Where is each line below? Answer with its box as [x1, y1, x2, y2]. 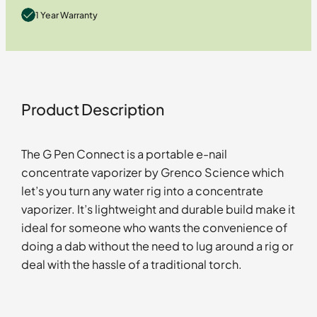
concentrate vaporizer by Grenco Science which [21, 165, 284, 180]
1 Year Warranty [35, 8, 98, 21]
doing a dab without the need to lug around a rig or [21, 238, 294, 254]
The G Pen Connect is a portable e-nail [21, 146, 227, 162]
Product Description [21, 100, 164, 120]
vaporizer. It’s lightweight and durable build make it [21, 202, 295, 217]
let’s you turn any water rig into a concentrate [21, 183, 263, 199]
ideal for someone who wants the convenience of [21, 220, 287, 236]
